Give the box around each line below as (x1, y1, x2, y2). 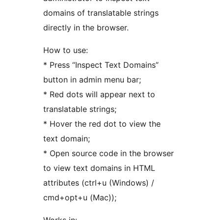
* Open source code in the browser (43, 148, 174, 159)
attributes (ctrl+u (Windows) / (43, 178, 154, 188)
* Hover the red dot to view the (43, 119, 161, 129)
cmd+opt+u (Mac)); (43, 192, 116, 203)
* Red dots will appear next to (43, 89, 155, 100)
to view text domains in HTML (43, 163, 155, 173)
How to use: (43, 45, 88, 55)
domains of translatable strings (43, 8, 159, 18)
